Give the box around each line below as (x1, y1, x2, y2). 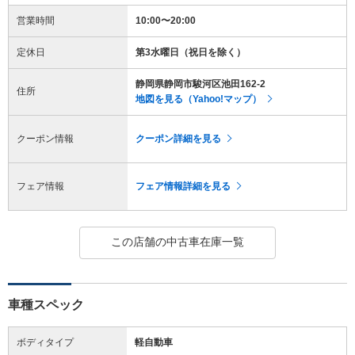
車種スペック (8, 297, 84, 311)
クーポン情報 (17, 132, 74, 144)
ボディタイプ (17, 336, 74, 348)
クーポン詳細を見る (136, 132, 221, 144)
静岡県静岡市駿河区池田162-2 (136, 78, 265, 90)
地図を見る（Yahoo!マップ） (136, 93, 261, 105)
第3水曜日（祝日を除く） (136, 46, 246, 58)
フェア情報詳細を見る (136, 180, 231, 192)
